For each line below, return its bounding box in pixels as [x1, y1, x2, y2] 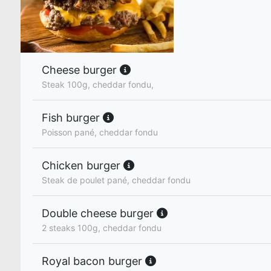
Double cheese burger [42, 207, 157, 220]
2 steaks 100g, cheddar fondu [42, 223, 162, 233]
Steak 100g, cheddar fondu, [42, 79, 154, 90]
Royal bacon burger [42, 255, 145, 267]
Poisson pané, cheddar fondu [42, 127, 158, 137]
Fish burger [42, 111, 103, 124]
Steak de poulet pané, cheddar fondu [42, 175, 191, 185]
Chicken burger [42, 159, 123, 172]
